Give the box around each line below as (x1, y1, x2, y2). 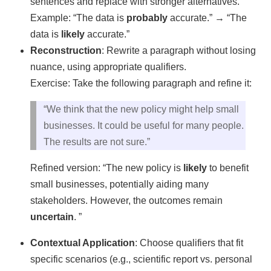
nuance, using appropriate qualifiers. (30, 61, 186, 72)
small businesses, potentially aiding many (30, 178, 209, 189)
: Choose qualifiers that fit (135, 237, 243, 248)
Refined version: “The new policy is (30, 162, 183, 173)
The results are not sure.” (44, 136, 150, 147)
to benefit (207, 162, 249, 173)
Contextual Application (30, 237, 135, 248)
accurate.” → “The (168, 12, 247, 23)
